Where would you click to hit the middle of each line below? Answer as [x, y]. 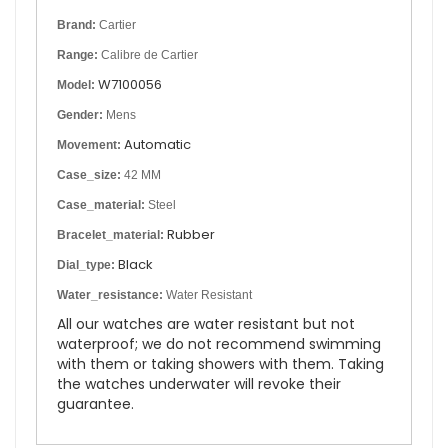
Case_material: [101, 205]
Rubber [191, 235]
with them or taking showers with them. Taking [220, 364]
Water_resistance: [110, 295]
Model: [76, 85]
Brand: [76, 25]
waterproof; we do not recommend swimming [219, 344]
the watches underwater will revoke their [199, 384]
